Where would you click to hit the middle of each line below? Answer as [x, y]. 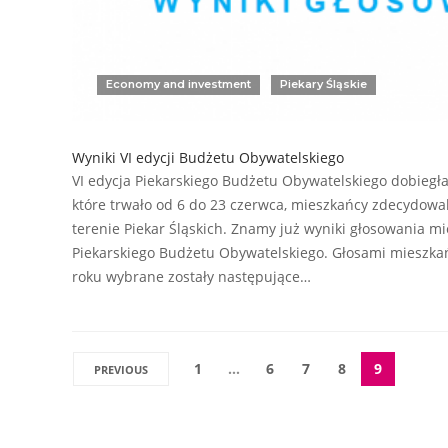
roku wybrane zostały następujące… [191, 276]
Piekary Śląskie [323, 83]
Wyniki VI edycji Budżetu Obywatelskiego [208, 157]
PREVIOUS [121, 369]
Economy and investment [178, 83]
